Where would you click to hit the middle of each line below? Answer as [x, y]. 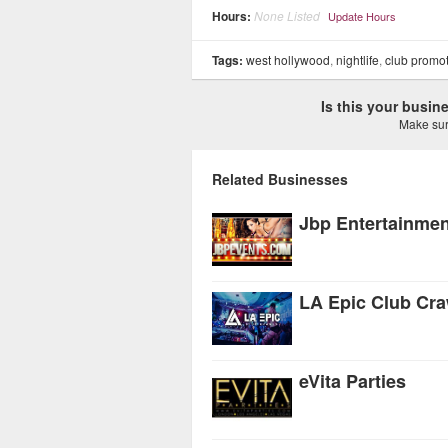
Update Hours [362, 16]
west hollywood [288, 59]
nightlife [357, 59]
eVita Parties [352, 380]
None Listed [287, 15]
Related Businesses [280, 179]
